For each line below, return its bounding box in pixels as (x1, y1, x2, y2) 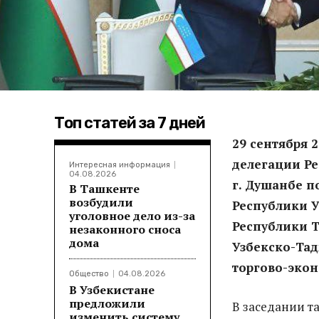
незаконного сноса (69, 221, 181, 237)
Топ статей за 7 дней (54, 113, 205, 132)
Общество (69, 268, 109, 278)
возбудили (69, 194, 133, 210)
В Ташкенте (69, 180, 140, 197)
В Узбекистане (69, 281, 155, 298)
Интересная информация (69, 159, 170, 169)
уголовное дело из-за (69, 207, 195, 224)
